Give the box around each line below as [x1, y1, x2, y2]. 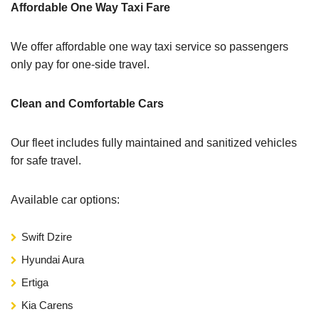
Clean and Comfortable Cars [11, 97, 164, 110]
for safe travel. [11, 154, 81, 167]
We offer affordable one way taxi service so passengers [11, 40, 288, 53]
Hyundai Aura [21, 253, 84, 266]
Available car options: [11, 193, 120, 206]
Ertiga [21, 276, 48, 288]
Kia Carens [21, 298, 73, 311]
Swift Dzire [21, 230, 72, 243]
